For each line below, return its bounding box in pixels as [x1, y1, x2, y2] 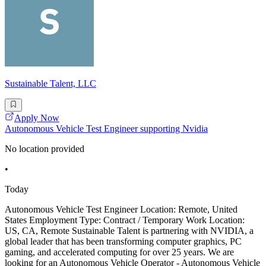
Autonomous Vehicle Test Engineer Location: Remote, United [5, 204, 237, 215]
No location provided [5, 144, 84, 154]
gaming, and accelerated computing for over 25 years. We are [5, 247, 234, 258]
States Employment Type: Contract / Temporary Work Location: [5, 215, 245, 226]
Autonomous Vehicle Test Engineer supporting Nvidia [5, 123, 208, 134]
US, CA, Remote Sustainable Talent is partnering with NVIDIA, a [5, 226, 254, 236]
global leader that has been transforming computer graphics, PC [5, 236, 242, 247]
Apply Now [14, 113, 59, 123]
